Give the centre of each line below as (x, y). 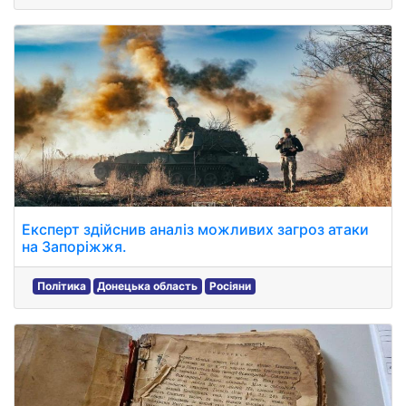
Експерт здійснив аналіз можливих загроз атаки (195, 229)
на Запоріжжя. (74, 246)
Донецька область (148, 286)
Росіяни (230, 286)
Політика (61, 286)
